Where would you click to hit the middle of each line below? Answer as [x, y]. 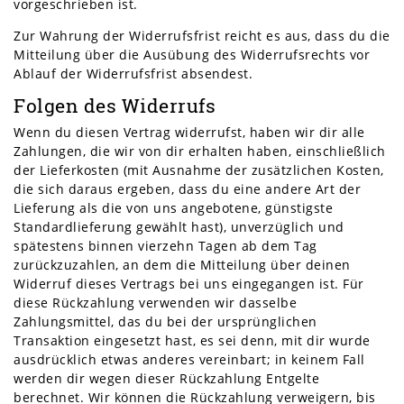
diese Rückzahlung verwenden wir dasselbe [155, 303]
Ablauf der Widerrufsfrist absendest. [133, 74]
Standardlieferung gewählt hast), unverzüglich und [179, 227]
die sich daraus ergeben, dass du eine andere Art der [187, 189]
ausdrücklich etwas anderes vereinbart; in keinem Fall [189, 360]
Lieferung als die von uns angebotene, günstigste [173, 208]
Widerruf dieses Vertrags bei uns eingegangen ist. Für [189, 284]
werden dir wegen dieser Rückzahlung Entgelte [166, 379]
